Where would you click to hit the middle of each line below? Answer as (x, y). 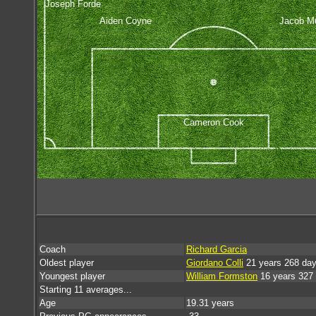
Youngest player (72, 276)
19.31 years (210, 303)
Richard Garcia (217, 249)
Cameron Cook (214, 122)
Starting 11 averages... (86, 290)
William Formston (222, 276)
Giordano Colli (215, 263)
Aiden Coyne (126, 20)
